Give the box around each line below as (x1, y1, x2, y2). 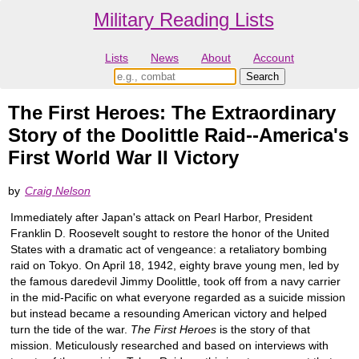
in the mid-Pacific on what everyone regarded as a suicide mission (10, 290, 345, 304)
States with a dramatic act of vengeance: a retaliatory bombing (10, 242, 327, 256)
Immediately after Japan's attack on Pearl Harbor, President (10, 210, 313, 224)
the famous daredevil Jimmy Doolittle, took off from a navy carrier (10, 274, 341, 288)
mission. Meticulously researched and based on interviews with (10, 338, 329, 352)
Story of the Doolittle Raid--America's (8, 124, 349, 147)
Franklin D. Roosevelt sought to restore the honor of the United (10, 226, 329, 240)
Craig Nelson (25, 184, 91, 197)
